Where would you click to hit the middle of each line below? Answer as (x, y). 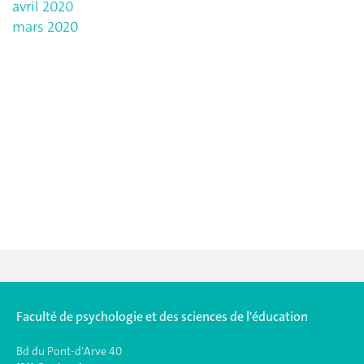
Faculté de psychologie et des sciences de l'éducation (162, 316)
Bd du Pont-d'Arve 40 (69, 351)
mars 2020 (45, 26)
